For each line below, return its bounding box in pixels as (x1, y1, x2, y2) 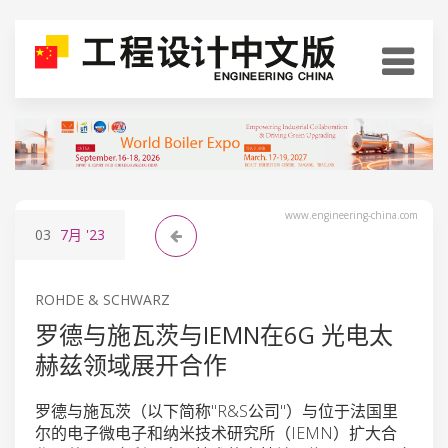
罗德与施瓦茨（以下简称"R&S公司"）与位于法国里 (35, 399, 398, 422)
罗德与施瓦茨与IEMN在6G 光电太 (35, 317, 393, 351)
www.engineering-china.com (285, 207, 418, 222)
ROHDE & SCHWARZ (35, 289, 170, 309)
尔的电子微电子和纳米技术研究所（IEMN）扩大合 (35, 421, 397, 444)
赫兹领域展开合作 (35, 347, 227, 381)
